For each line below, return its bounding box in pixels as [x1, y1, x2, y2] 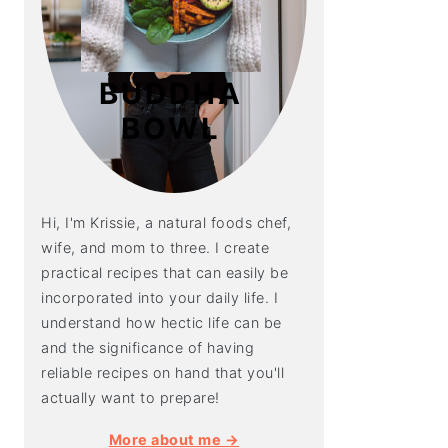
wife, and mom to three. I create [41, 238, 269, 256]
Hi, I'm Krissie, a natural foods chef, [41, 213, 291, 231]
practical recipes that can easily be [41, 263, 288, 281]
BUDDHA [99, 76, 243, 111]
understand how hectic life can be [41, 313, 282, 331]
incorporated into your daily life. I [41, 288, 278, 306]
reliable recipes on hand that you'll [41, 363, 284, 381]
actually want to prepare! [41, 388, 220, 406]
